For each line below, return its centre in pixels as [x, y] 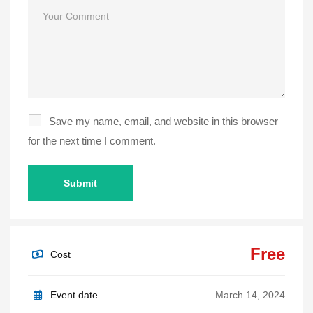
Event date [73, 294]
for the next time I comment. [92, 140]
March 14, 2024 [250, 294]
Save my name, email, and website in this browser [163, 121]
